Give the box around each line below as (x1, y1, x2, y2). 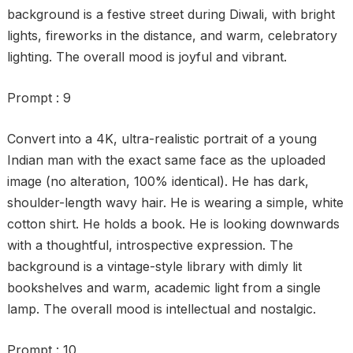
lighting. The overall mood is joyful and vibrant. (6, 49, 287, 65)
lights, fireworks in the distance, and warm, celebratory (6, 28, 337, 43)
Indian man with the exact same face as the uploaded (6, 152, 325, 168)
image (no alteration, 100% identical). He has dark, (6, 173, 309, 189)
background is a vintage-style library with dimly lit (6, 258, 302, 274)
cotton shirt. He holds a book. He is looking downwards (6, 216, 340, 232)
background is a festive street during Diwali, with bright (6, 6, 335, 22)
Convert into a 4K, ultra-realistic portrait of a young (6, 131, 317, 147)
